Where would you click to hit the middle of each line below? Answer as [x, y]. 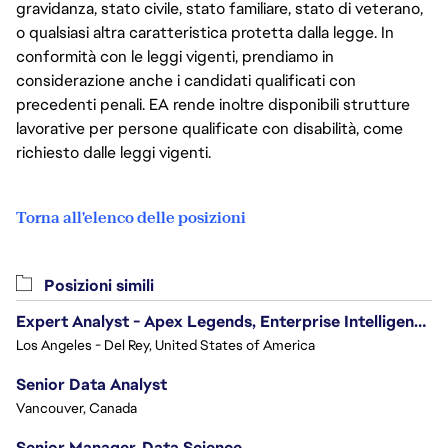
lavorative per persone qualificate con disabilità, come [209, 129]
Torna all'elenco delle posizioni [131, 218]
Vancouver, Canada [76, 408]
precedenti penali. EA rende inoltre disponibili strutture [213, 105]
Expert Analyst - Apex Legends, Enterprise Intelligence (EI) [420, 322]
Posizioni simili [97, 286]
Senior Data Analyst [91, 385]
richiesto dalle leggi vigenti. [113, 153]
